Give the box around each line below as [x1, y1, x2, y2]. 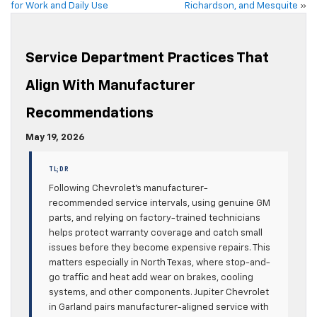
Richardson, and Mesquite [185, 1, 298, 11]
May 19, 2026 [25, 133, 84, 143]
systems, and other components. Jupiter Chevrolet [49, 288, 269, 298]
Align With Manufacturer [25, 79, 195, 93]
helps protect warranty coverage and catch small [49, 229, 263, 238]
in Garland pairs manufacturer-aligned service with [49, 303, 269, 313]
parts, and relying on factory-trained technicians [49, 214, 260, 224]
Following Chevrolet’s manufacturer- [49, 184, 208, 194]
